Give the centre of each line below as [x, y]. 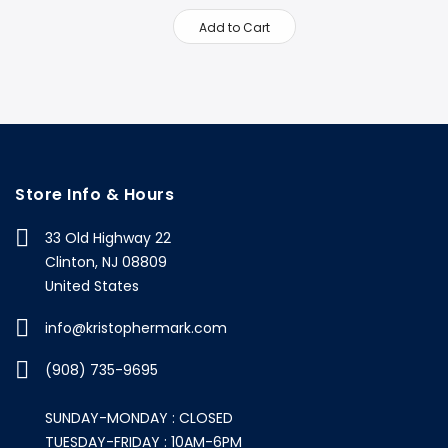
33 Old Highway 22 [108, 238]
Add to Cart [234, 28]
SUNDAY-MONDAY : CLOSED [139, 418]
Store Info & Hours [94, 195]
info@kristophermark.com [136, 328]
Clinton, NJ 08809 [106, 262]
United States [92, 286]
